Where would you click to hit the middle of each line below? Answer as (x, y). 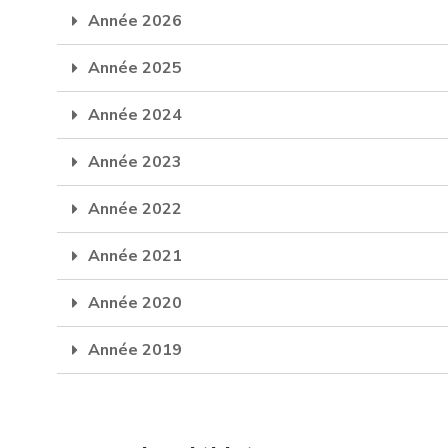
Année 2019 (135, 349)
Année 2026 (135, 20)
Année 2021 (135, 255)
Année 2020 (135, 302)
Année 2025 (135, 67)
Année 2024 (135, 114)
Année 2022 (135, 208)
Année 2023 (135, 161)
